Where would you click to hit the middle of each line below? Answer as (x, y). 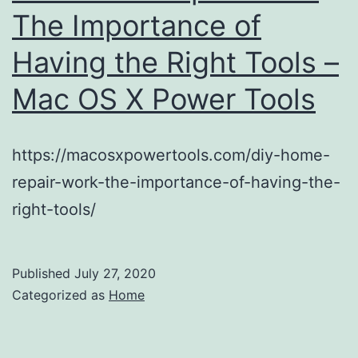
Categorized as (60, 294)
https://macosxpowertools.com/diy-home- (171, 155)
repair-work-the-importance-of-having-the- (176, 182)
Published (43, 273)
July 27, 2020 (115, 273)
